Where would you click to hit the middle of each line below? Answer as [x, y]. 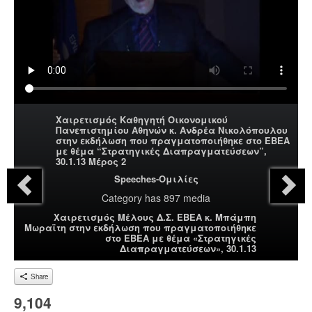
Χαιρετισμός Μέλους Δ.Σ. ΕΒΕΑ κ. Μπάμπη [155, 217]
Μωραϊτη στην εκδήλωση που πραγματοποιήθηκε [140, 228]
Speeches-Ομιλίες [156, 179]
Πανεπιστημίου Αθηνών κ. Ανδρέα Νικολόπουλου [172, 130]
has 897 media [176, 198]
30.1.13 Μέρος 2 [91, 162]
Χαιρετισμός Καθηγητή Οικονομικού [142, 120]
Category [122, 198]
